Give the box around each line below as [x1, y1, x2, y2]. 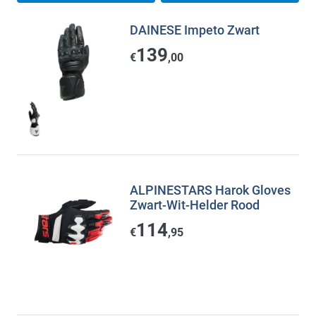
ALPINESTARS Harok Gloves [130, 183, 291, 197]
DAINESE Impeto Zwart [130, 23, 260, 37]
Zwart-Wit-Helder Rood [130, 197, 260, 212]
